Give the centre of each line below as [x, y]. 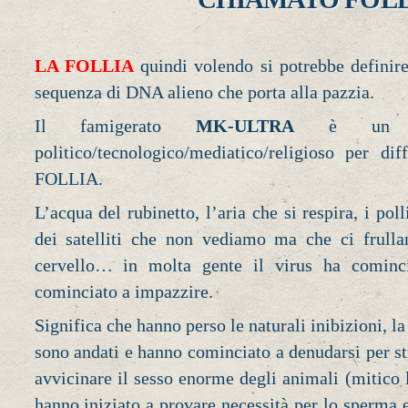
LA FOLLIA [84, 66]
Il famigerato [115, 126]
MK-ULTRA [245, 126]
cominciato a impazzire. [123, 291]
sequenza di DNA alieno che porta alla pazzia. [204, 92]
